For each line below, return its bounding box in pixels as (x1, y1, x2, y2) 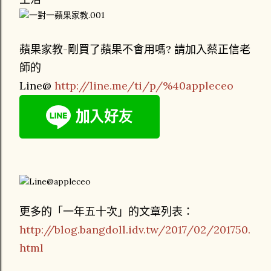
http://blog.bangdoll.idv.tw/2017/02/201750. (19, 223, 250, 237)
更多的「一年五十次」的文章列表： (19, 204, 194, 218)
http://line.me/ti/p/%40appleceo (54, 79, 233, 93)
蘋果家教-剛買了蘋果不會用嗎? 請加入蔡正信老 (19, 42, 250, 56)
